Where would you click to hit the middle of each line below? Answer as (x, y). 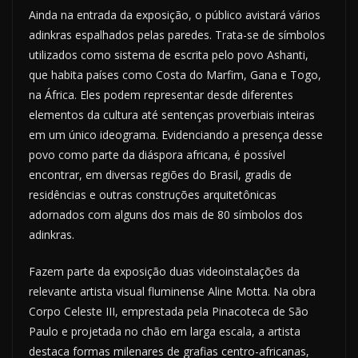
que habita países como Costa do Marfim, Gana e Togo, (175, 75)
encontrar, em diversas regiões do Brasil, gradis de (160, 175)
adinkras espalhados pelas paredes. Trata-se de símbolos (177, 35)
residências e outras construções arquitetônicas (153, 195)
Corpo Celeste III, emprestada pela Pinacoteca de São (169, 312)
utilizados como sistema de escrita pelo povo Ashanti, (169, 55)
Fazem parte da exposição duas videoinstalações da (164, 272)
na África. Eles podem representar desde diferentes (161, 95)
